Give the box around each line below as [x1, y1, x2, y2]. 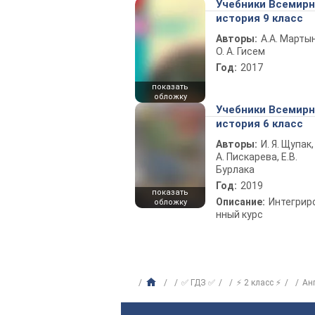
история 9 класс [216, 12, 303, 25]
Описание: [216, 196, 265, 207]
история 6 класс [216, 117, 303, 130]
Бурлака [216, 164, 255, 175]
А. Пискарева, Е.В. [216, 151, 297, 162]
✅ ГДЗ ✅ [181, 278, 215, 288]
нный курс [216, 209, 263, 220]
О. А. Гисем [216, 46, 265, 57]
